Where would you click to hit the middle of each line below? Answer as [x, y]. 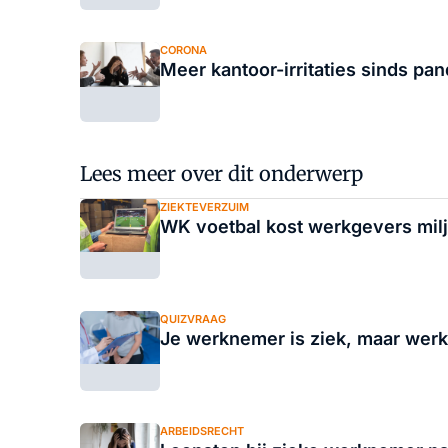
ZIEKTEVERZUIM [204, 207]
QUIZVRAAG [193, 319]
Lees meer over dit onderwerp [221, 173]
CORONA [183, 50]
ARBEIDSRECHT [202, 431]
